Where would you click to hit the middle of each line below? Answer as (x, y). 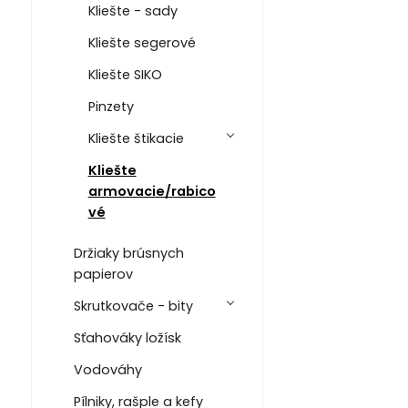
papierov (103, 274)
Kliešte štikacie (136, 138)
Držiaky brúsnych (128, 253)
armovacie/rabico (152, 191)
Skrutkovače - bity (133, 306)
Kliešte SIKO (125, 74)
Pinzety (111, 106)
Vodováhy (107, 369)
